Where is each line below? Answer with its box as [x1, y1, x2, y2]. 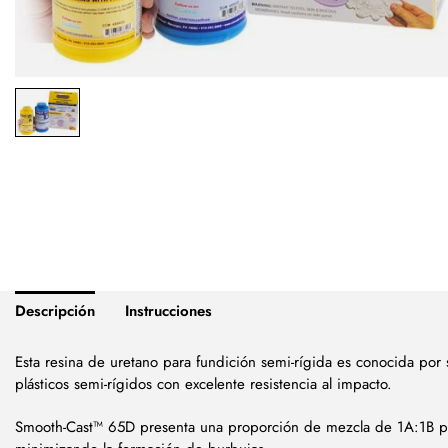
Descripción [15, 300, 95, 323]
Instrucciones [125, 300, 212, 323]
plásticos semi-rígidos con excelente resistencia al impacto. [15, 373, 397, 396]
